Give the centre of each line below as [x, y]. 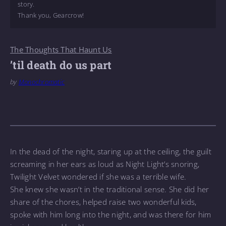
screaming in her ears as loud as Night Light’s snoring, [105, 164]
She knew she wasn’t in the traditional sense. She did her [110, 189]
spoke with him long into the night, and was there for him [111, 214]
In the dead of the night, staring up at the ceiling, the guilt [111, 151]
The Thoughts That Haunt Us [61, 50]
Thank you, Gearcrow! [51, 15]
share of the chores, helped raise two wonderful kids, [103, 202]
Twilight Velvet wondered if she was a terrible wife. [99, 176]
